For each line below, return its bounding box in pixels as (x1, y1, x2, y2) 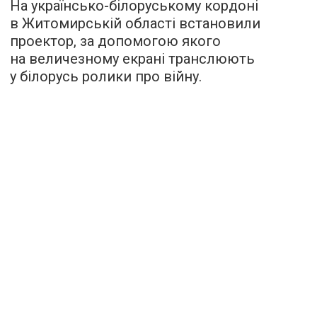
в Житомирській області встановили (10, 15, 260, 33)
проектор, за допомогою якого (10, 33, 221, 50)
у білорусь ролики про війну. (10, 68, 202, 86)
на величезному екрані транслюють (10, 50, 255, 68)
